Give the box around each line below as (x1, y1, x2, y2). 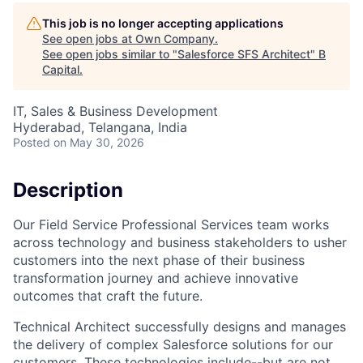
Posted (13, 135, 50, 149)
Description (13, 178, 123, 202)
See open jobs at (42, 32, 135, 45)
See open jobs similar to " (42, 47, 177, 61)
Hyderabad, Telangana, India (13, 119, 187, 135)
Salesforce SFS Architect (177, 47, 310, 61)
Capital (42, 62, 79, 76)
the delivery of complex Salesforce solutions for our (13, 335, 333, 352)
